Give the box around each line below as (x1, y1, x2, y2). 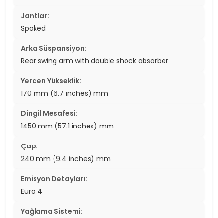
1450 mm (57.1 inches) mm (21, 121, 114, 131)
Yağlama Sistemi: (21, 206, 83, 217)
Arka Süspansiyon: (21, 43, 87, 54)
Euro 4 (21, 186, 42, 197)
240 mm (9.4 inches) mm (21, 154, 111, 164)
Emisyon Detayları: (21, 174, 87, 184)
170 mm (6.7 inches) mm (21, 89, 108, 99)
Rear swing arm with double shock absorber (21, 56, 168, 66)
